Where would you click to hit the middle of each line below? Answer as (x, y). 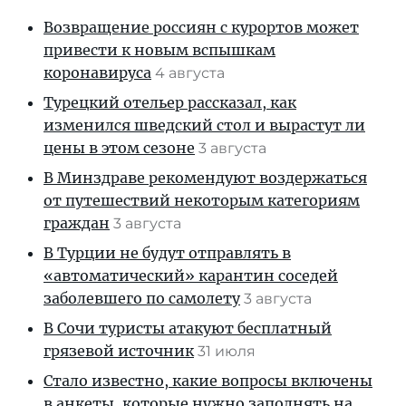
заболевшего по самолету (142, 298)
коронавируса (97, 72)
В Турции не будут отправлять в (167, 252)
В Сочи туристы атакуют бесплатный (188, 328)
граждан (77, 222)
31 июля (228, 351)
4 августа (192, 72)
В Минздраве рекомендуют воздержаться (205, 177)
